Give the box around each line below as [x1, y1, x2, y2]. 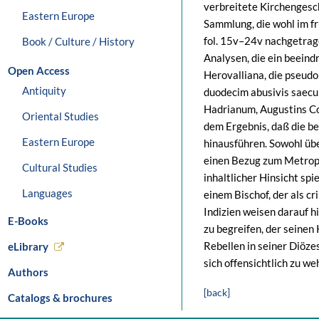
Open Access [8, 64, 70, 77]
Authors [8, 266, 48, 278]
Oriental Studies [22, 110, 99, 122]
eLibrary [8, 240, 48, 253]
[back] [204, 286, 230, 298]
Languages [22, 187, 73, 199]
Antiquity [22, 84, 66, 97]
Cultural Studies [22, 161, 98, 174]
